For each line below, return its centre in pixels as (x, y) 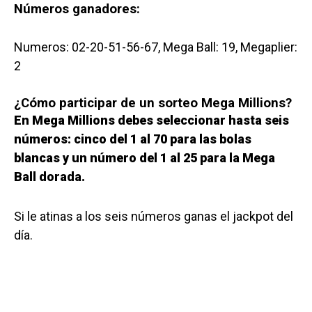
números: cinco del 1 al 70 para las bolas (133, 139)
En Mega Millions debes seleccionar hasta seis (151, 120)
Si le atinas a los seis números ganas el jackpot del (154, 216)
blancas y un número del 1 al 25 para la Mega (145, 157)
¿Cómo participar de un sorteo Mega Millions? (153, 103)
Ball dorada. (49, 176)
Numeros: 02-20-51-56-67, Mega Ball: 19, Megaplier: (156, 47)
